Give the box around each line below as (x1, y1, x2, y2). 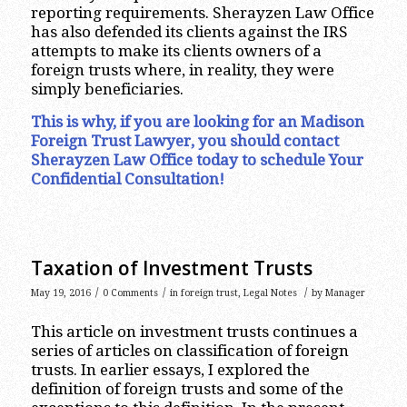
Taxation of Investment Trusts (30, 254, 313, 281)
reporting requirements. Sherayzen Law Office (30, 4, 374, 23)
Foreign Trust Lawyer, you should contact (30, 131, 339, 150)
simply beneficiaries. (30, 80, 184, 99)
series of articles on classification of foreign (30, 342, 349, 361)
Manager (324, 286, 365, 299)
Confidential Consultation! (30, 169, 224, 188)
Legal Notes (243, 286, 297, 299)
